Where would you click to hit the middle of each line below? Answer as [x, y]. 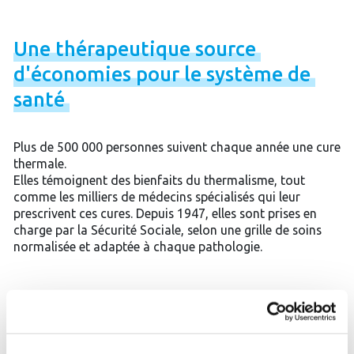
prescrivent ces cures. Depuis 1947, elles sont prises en [165, 213]
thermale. [40, 163]
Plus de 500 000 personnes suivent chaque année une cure [177, 147]
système [247, 73]
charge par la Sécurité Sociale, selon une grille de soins [167, 230]
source [228, 48]
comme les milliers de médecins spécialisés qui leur [156, 196]
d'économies [74, 73]
